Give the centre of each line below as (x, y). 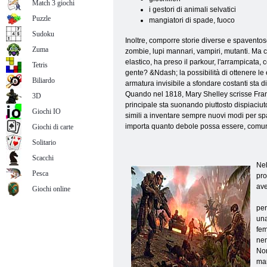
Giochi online (51, 189)
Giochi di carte (53, 127)
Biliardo (44, 80)
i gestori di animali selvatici (193, 10)
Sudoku (43, 34)
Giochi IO (46, 111)
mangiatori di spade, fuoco (192, 20)
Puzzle (41, 18)
